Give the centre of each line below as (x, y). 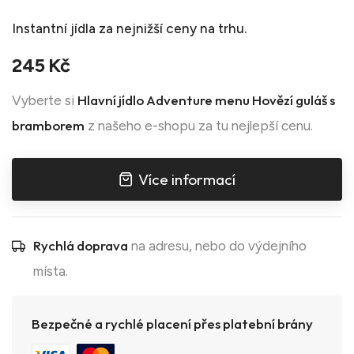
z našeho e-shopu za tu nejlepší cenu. (199, 125)
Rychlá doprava (81, 245)
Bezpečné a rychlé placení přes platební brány (172, 323)
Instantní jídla (54, 28)
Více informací (187, 179)
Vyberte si (45, 100)
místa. (51, 271)
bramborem (48, 125)
